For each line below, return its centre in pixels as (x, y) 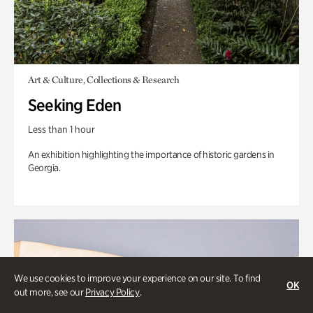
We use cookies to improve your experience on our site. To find (137, 278)
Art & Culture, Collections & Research (104, 80)
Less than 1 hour (61, 129)
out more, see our (50, 292)
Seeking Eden (75, 105)
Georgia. (44, 168)
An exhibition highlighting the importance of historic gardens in (151, 154)
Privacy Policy (112, 292)
